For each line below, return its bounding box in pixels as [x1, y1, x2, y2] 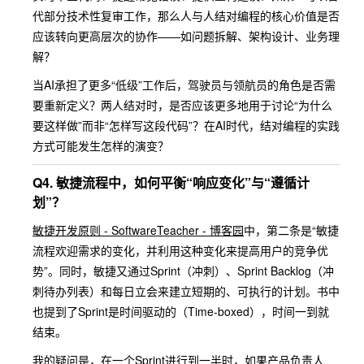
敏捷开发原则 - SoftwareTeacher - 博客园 [32, 222, 244, 238]
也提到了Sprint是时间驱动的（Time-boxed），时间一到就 [32, 303, 329, 319]
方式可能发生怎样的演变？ [32, 137, 169, 154]
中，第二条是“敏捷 [244, 222, 339, 238]
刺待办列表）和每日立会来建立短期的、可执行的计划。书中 [32, 283, 340, 299]
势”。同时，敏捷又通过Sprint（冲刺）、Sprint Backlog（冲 [32, 262, 334, 279]
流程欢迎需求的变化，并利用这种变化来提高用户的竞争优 [32, 242, 328, 258]
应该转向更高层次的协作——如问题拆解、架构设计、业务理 [32, 28, 340, 44]
